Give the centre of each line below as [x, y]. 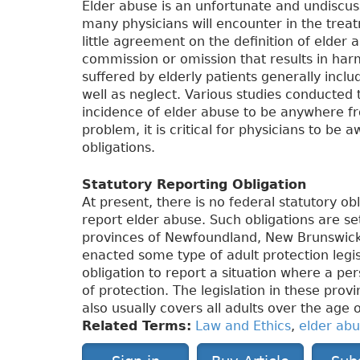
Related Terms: [137, 326]
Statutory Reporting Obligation [194, 185]
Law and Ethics [243, 326]
